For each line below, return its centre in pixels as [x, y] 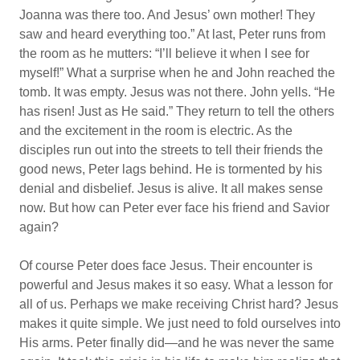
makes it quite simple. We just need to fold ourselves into [180, 323]
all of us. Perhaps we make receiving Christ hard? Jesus [179, 304]
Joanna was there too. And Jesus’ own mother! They [167, 15]
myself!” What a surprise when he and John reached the [177, 73]
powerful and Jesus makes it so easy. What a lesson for [176, 285]
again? [39, 227]
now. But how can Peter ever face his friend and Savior [174, 208]
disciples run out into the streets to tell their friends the [171, 150]
